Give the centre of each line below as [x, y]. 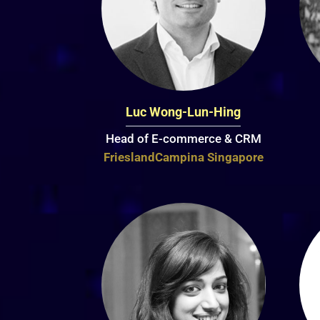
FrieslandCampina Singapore [183, 157]
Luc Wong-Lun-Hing [184, 112]
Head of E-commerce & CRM [183, 139]
